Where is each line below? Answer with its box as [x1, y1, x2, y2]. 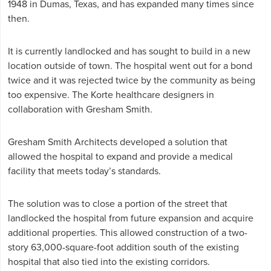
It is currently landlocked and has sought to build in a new [8, 45, 251, 57]
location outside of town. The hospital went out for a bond [8, 60, 253, 72]
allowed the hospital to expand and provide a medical [8, 151, 233, 163]
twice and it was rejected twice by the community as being [8, 74, 256, 87]
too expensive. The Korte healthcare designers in [8, 89, 215, 101]
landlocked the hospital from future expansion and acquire [8, 212, 254, 224]
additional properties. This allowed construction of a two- [8, 227, 248, 239]
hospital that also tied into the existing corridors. [8, 256, 211, 268]
